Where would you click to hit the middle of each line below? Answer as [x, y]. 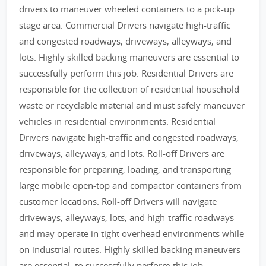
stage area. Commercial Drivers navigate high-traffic [125, 25]
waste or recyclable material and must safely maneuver [132, 105]
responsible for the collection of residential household [129, 89]
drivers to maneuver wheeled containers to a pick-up [127, 9]
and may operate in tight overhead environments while [132, 233]
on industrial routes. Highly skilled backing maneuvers [130, 249]
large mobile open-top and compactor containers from [130, 185]
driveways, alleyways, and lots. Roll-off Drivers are [122, 153]
